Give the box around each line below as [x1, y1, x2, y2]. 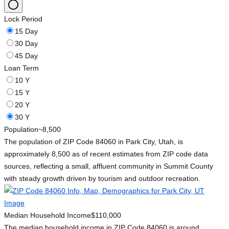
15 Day [15, 27, 38, 36]
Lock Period [4, 15, 42, 24]
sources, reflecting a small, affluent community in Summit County [4, 162, 213, 171]
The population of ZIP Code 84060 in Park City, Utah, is [4, 138, 183, 146]
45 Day [15, 52, 38, 60]
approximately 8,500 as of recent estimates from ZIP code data [4, 150, 208, 158]
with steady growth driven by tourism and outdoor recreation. [4, 174, 200, 183]
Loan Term [4, 64, 39, 73]
